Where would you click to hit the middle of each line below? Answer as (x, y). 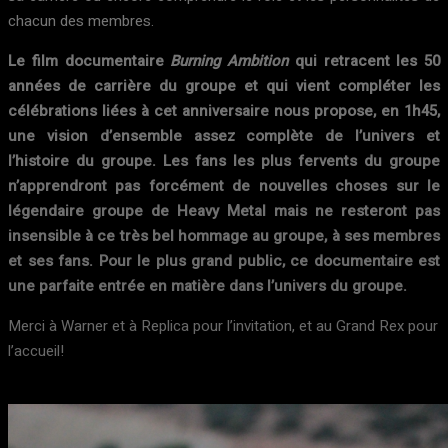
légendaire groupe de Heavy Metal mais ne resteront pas (224, 211)
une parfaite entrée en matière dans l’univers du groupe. (209, 286)
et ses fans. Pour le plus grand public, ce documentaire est (224, 261)
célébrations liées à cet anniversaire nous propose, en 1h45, (224, 111)
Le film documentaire (89, 61)
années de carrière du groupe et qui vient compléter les (224, 86)
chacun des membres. (81, 21)
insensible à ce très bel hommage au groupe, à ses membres (224, 236)
